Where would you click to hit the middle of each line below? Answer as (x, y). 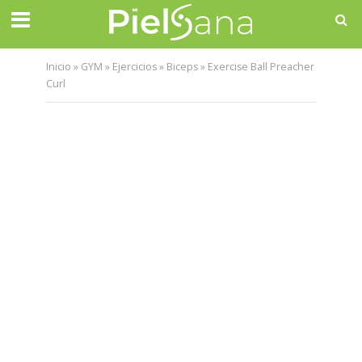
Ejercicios (134, 67)
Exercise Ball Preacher (261, 67)
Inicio (58, 67)
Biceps (182, 67)
